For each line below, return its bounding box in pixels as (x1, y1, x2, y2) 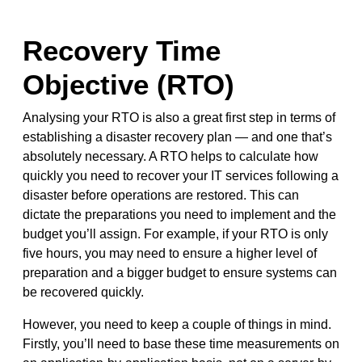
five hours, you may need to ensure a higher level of (22, 246, 317, 260)
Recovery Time (22, 34, 221, 66)
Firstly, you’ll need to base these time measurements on (22, 336, 339, 351)
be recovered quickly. (22, 284, 144, 299)
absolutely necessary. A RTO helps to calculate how (22, 149, 318, 163)
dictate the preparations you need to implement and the (22, 207, 336, 221)
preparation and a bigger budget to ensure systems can (22, 265, 337, 280)
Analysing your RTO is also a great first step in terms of (22, 110, 335, 124)
